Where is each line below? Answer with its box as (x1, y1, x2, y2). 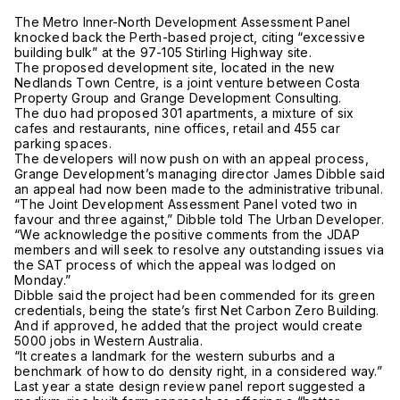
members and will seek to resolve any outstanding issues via (14, 241, 384, 257)
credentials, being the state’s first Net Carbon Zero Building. (14, 302, 379, 318)
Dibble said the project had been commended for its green (14, 287, 375, 303)
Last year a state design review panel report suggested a (14, 378, 365, 394)
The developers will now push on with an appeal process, (14, 150, 369, 166)
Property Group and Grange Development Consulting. (14, 89, 342, 105)
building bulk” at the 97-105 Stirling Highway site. (14, 44, 312, 60)
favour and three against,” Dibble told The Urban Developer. (14, 211, 384, 227)
